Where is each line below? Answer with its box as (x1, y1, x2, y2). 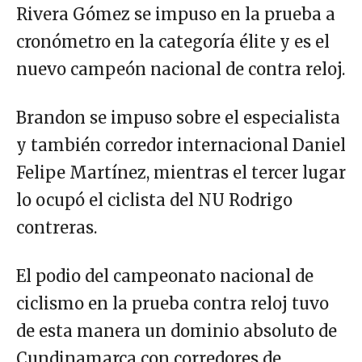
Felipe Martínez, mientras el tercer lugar (16, 162, 346, 183)
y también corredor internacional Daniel (16, 135, 346, 156)
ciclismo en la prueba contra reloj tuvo (16, 293, 329, 314)
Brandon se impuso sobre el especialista (16, 107, 340, 128)
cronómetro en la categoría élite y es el (16, 32, 330, 53)
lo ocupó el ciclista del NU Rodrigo (16, 190, 293, 211)
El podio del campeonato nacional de (16, 266, 314, 287)
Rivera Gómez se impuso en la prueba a (16, 4, 335, 25)
